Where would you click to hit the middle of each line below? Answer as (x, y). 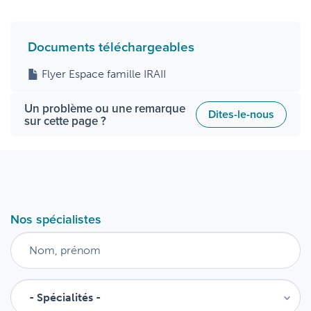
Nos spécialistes (56, 219)
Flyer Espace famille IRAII (104, 74)
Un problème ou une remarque (105, 108)
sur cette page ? (65, 121)
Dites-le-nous (241, 114)
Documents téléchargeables (111, 47)
